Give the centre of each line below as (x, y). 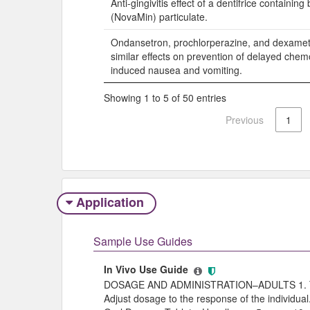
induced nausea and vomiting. (176, 70)
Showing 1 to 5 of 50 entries (165, 98)
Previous (245, 119)
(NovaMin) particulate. (159, 17)
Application (110, 202)
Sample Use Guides (143, 241)
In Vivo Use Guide (147, 269)
